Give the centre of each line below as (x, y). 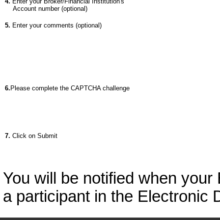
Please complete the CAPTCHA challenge (70, 88)
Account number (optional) (46, 9)
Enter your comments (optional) (56, 26)
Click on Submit (34, 136)
